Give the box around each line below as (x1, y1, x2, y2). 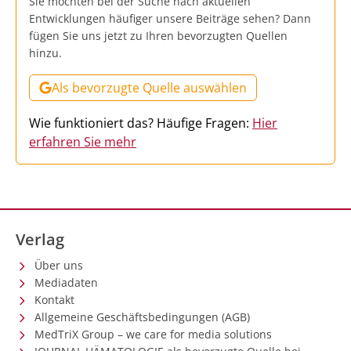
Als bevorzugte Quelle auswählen (52, 78, 247, 96)
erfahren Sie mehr (29, 132, 136, 150)
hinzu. (29, 45, 62, 60)
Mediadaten (34, 274, 98, 290)
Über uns (34, 257, 83, 273)
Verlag (16, 228, 64, 250)
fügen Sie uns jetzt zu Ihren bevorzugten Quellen (29, 27, 288, 43)
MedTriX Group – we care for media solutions (34, 326, 272, 342)
